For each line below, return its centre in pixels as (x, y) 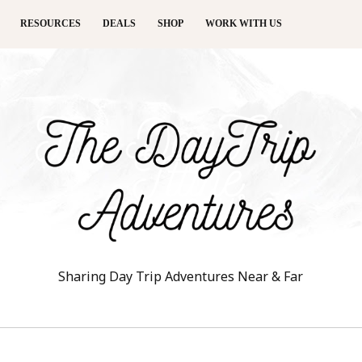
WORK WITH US (244, 23)
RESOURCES (51, 23)
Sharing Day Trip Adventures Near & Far (181, 276)
